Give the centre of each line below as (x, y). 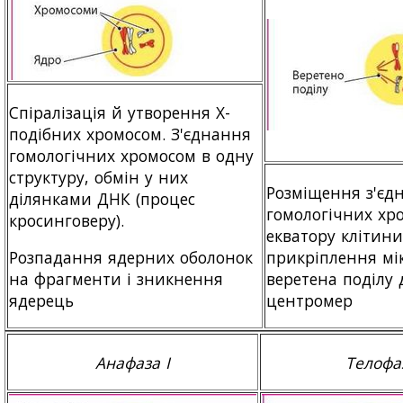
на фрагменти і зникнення (116, 278)
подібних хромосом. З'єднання (130, 134)
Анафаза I (133, 362)
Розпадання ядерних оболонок (131, 257)
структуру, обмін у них (99, 177)
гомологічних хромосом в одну (132, 155)
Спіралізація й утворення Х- (120, 112)
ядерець (41, 300)
